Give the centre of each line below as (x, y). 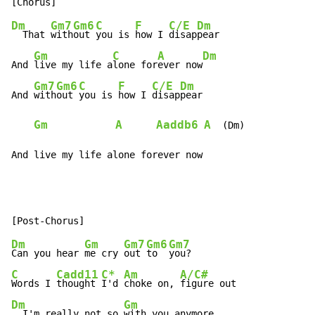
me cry (104, 253)
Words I (34, 284)
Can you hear (48, 253)
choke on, (152, 284)
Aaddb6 (177, 126)
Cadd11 (77, 275)
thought (79, 284)
